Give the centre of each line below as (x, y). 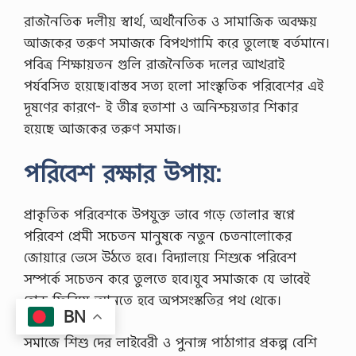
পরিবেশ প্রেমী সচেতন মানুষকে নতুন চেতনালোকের (158, 236)
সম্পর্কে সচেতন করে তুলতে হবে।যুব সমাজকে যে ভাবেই (167, 279)
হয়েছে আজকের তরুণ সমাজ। (103, 128)
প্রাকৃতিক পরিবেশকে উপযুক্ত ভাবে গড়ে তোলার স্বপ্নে (159, 215)
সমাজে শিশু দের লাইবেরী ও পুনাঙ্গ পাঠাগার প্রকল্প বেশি (170, 342)
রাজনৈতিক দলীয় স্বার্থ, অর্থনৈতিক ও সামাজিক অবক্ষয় (170, 21)
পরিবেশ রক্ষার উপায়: (122, 173)
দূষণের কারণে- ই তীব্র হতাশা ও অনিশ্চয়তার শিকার (161, 106)
